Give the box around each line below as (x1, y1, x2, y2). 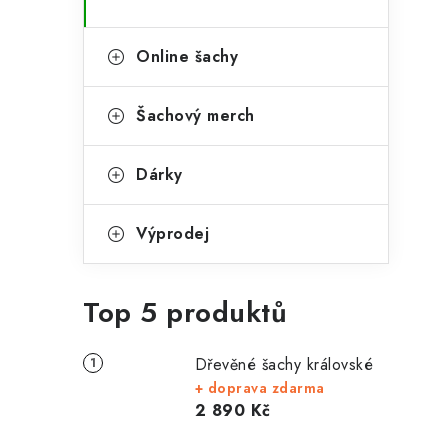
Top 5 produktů (83, 292, 287, 333)
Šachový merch (136, 104, 255, 127)
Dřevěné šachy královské (194, 353, 374, 376)
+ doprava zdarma (194, 378, 325, 398)
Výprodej (136, 222, 209, 245)
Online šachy (136, 45, 238, 68)
